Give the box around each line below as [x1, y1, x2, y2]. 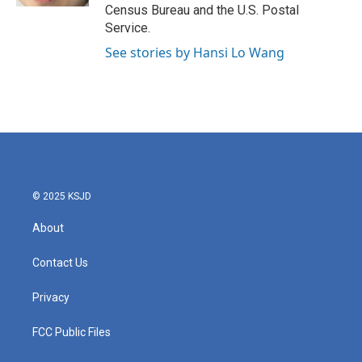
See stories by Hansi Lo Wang [105, 44, 284, 62]
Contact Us [32, 256, 88, 270]
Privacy [32, 291, 69, 305]
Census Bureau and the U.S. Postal [105, 2, 299, 19]
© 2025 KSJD [32, 191, 91, 203]
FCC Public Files [32, 326, 111, 339]
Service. [105, 20, 150, 36]
